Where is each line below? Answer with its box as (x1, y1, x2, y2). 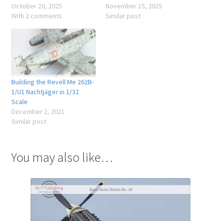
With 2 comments (11, 11, 62, 21)
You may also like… (11, 149, 113, 166)
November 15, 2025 (106, 1, 162, 11)
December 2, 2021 (11, 107, 65, 116)
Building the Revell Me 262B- (11, 77, 94, 87)
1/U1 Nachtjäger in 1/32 (11, 87, 79, 97)
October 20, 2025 (11, 1, 62, 11)
